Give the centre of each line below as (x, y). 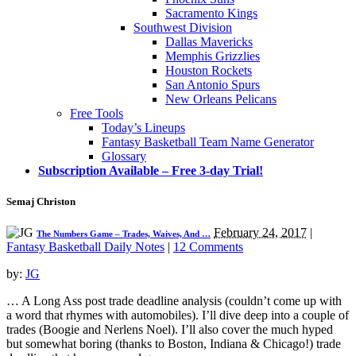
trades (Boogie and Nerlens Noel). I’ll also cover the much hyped (170, 330)
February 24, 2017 (260, 233)
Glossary (124, 156)
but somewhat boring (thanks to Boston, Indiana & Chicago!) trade (174, 344)
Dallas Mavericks (209, 41)
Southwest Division (183, 27)
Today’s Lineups (143, 127)
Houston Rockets (209, 70)
